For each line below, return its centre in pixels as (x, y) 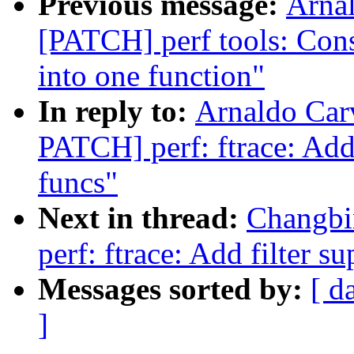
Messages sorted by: (174, 289)
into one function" (151, 76)
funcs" (78, 183)
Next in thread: (142, 218)
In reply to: (117, 111)
